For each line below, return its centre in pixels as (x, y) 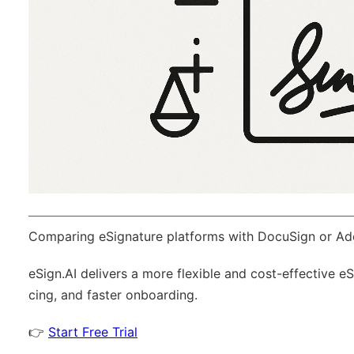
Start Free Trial (93, 332)
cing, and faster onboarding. (113, 295)
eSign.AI (53, 274)
